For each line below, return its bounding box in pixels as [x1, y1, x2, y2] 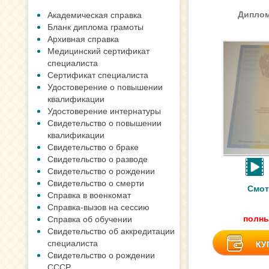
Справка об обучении [47, 213, 132, 225]
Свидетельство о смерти [47, 177, 144, 189]
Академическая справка [47, 8, 142, 20]
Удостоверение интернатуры [47, 104, 161, 116]
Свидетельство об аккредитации [47, 225, 175, 237]
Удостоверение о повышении [47, 80, 163, 92]
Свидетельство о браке [47, 141, 139, 153]
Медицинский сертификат [47, 44, 150, 56]
